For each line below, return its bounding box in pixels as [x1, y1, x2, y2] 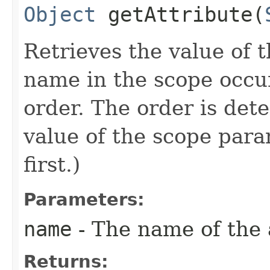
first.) [24, 152, 80, 177]
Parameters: [24, 189, 145, 210]
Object [24, 2, 96, 27]
